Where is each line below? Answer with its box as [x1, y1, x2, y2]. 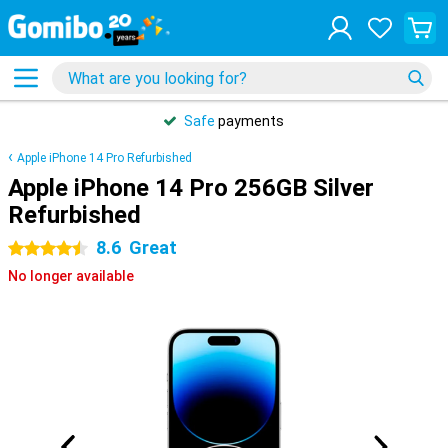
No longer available [8, 268, 134, 284]
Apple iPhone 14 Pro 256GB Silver [8, 174, 374, 202]
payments [215, 113, 284, 129]
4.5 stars [8, 241, 65, 257]
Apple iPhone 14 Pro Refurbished [17, 151, 192, 165]
